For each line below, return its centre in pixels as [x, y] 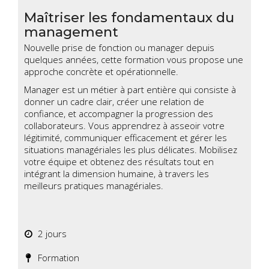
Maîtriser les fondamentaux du [129, 18]
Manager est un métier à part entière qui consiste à [130, 90]
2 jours [50, 234]
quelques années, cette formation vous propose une [134, 60]
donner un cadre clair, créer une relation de [114, 102]
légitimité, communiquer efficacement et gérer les [125, 138]
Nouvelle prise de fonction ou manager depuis [119, 48]
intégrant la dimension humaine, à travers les [116, 174]
